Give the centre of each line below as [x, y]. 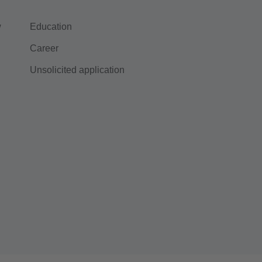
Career [44, 48]
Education [51, 27]
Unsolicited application [77, 70]
